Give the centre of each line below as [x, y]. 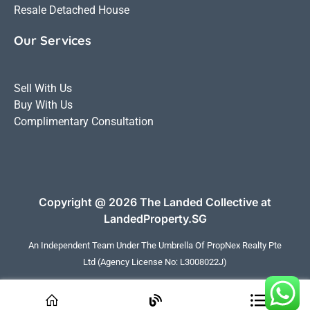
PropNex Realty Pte [244, 245]
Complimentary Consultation [84, 121]
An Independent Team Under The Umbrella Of [118, 245]
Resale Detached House [72, 10]
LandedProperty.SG [155, 218]
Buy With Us [43, 104]
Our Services [53, 40]
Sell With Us [43, 88]
